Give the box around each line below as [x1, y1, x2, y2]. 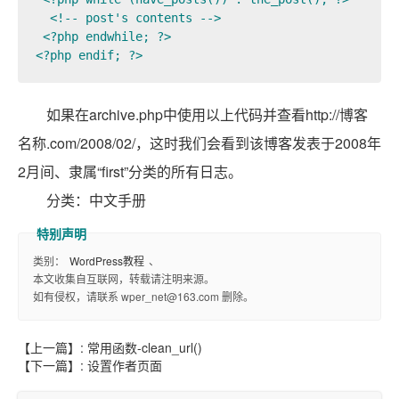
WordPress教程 [69, 252, 144, 268]
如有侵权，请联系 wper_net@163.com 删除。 [33, 288, 254, 304]
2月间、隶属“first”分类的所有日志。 [18, 160, 242, 182]
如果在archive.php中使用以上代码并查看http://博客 [46, 103, 368, 125]
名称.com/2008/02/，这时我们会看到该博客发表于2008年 [18, 132, 381, 153]
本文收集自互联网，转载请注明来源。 [33, 270, 215, 286]
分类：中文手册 [46, 189, 146, 210]
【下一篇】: [18, 355, 87, 374]
